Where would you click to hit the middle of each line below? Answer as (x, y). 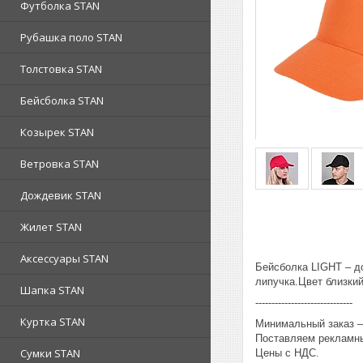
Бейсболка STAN (62, 100)
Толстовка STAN (61, 69)
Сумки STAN (50, 353)
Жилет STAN (51, 227)
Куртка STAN (53, 322)
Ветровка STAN (60, 164)
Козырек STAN (57, 132)
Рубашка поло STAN (71, 37)
